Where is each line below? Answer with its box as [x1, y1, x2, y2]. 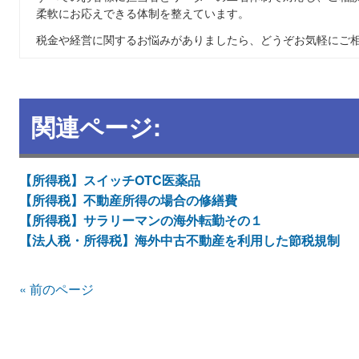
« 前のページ [19, 280, 94, 298]
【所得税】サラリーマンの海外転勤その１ [19, 211, 263, 229]
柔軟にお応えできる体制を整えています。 [36, 5, 249, 21]
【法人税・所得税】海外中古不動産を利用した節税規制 [19, 231, 340, 249]
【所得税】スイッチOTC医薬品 [19, 171, 200, 189]
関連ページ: [31, 109, 161, 143]
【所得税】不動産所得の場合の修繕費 [19, 191, 237, 209]
